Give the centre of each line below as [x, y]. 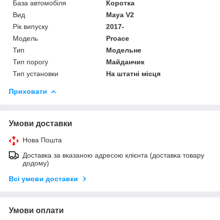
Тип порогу [30, 62]
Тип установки [36, 73]
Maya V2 [120, 14]
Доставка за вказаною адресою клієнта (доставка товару [113, 155]
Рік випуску [30, 26]
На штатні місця [134, 73]
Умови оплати [36, 210]
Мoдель [25, 38]
